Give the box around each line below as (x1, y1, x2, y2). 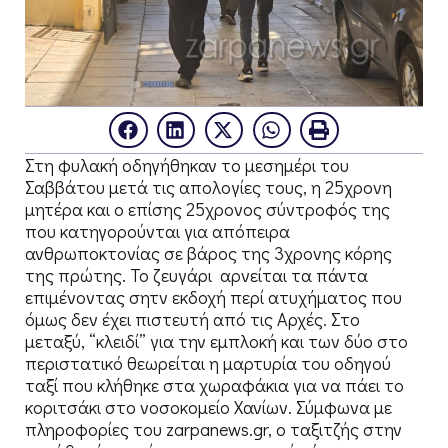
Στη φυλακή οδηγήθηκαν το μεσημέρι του (25, 152, 349, 177)
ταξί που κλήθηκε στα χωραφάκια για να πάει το (25, 372, 404, 397)
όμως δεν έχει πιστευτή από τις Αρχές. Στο (25, 306, 360, 331)
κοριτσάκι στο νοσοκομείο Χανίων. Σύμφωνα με (25, 394, 392, 419)
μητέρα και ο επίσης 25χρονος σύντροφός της (25, 196, 390, 221)
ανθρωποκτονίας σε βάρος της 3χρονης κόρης (25, 240, 392, 265)
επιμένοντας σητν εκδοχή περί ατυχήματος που (25, 284, 402, 309)
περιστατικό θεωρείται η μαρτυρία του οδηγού (25, 350, 391, 375)
